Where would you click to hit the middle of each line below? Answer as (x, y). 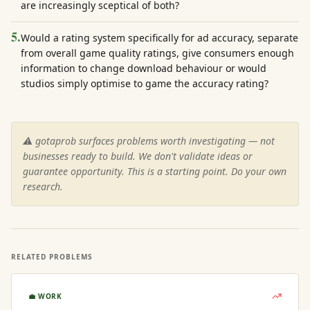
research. (43, 186)
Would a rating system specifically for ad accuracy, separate (159, 38)
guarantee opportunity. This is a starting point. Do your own (155, 171)
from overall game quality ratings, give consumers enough (157, 53)
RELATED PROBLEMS (52, 257)
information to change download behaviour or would (144, 68)
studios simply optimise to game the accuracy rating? (145, 83)
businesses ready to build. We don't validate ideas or (138, 156)
